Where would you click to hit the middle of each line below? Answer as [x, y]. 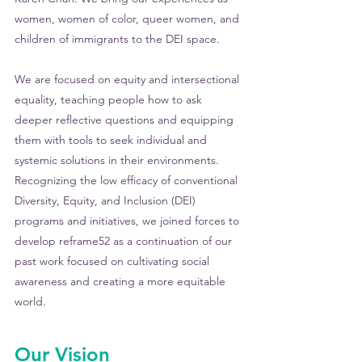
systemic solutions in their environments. [118, 160]
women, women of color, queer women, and [128, 19]
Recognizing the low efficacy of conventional [128, 180]
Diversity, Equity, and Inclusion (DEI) [107, 200]
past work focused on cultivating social [114, 261]
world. [30, 301]
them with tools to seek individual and [112, 140]
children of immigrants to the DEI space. [117, 39]
